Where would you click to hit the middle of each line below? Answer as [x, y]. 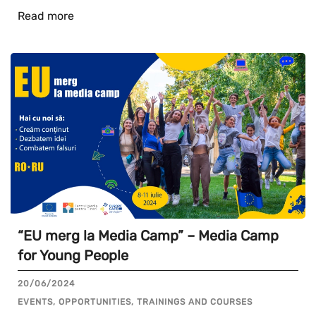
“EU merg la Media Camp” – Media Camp [148, 235]
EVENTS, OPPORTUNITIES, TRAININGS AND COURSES [135, 302]
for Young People [73, 255]
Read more [46, 16]
